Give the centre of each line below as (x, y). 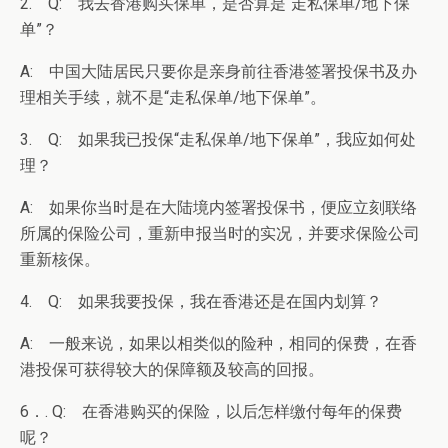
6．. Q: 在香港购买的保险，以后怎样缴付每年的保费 (211, 411)
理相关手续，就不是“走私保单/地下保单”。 (173, 97)
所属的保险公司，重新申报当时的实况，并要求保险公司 (220, 233)
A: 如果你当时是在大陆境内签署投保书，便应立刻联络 (218, 207)
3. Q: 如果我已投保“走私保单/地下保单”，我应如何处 (218, 139)
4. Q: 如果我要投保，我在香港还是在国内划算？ (201, 301)
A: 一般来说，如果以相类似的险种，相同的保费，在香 (218, 343)
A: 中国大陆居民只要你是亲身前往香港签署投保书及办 (218, 71)
